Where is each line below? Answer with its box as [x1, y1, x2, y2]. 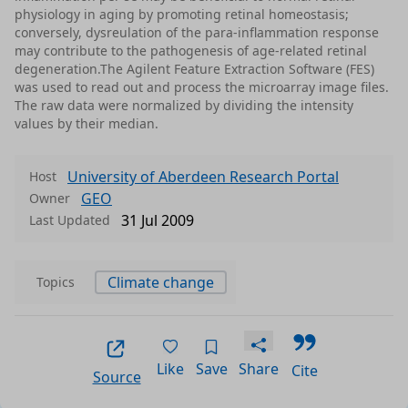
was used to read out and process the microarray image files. [15, 78, 389, 97]
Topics [36, 273, 75, 291]
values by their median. [15, 115, 158, 133]
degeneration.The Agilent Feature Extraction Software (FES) [15, 60, 374, 78]
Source [92, 367, 141, 388]
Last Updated [29, 211, 110, 229]
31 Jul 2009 [121, 210, 194, 231]
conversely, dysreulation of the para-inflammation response [15, 24, 379, 42]
